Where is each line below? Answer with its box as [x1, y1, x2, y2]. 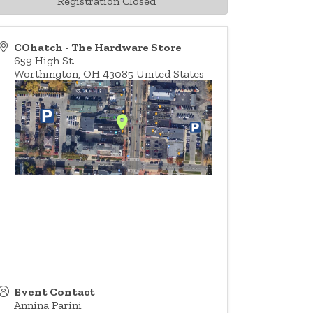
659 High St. [14, 54, 75, 68]
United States [136, 67, 205, 81]
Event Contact [14, 284, 96, 298]
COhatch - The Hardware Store [14, 41, 182, 54]
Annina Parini [14, 298, 82, 312]
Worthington [14, 67, 79, 81]
